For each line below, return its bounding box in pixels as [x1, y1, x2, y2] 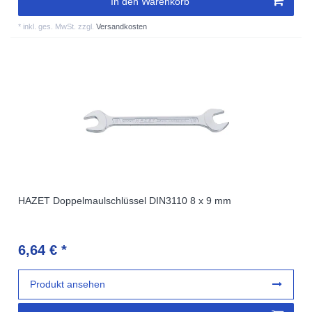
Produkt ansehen [30, 278, 106, 290]
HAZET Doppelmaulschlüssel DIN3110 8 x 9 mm [18, 194, 232, 206]
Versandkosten [96, 22, 148, 31]
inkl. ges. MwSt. [23, 22, 77, 31]
